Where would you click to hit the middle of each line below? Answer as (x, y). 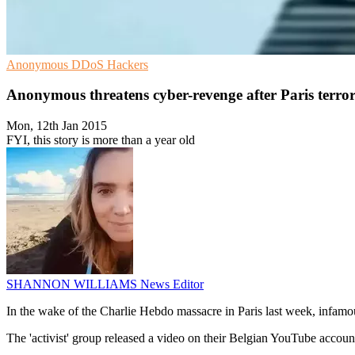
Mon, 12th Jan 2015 (57, 126)
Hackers (128, 64)
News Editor (172, 284)
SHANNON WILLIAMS (73, 284)
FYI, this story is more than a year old (101, 140)
